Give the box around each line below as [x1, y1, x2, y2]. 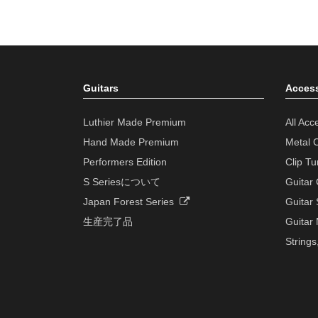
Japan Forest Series [83, 196, 180, 208]
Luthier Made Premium [83, 116, 186, 128]
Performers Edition [83, 156, 167, 168]
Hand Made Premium [83, 136, 179, 148]
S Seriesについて [83, 176, 160, 188]
